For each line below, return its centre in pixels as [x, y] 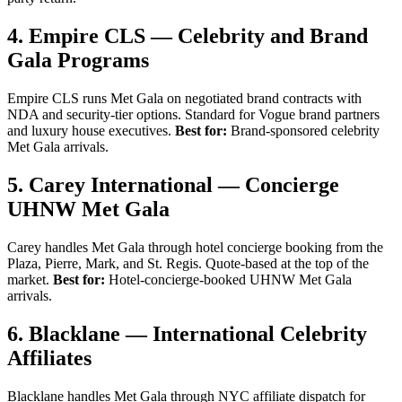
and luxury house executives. [91, 131]
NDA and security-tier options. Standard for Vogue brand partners [193, 115]
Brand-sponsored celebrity [303, 131]
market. [30, 279]
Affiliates [49, 358]
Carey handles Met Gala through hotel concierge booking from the [195, 247]
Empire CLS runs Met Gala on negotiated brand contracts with [184, 99]
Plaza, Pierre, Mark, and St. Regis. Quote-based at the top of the [188, 263]
